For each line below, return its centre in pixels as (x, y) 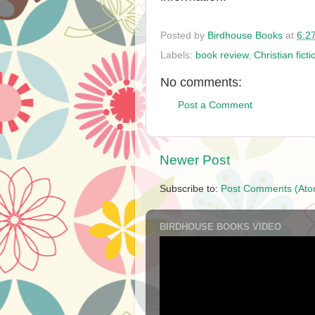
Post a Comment (215, 105)
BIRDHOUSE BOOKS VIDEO (220, 226)
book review (222, 55)
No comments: (201, 82)
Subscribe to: (190, 189)
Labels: (178, 55)
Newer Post (195, 160)
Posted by (184, 35)
